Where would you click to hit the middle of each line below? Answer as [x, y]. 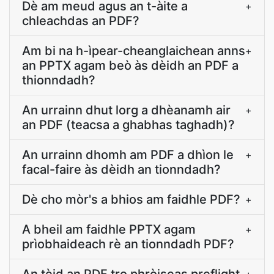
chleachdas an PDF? [81, 21]
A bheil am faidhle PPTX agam [109, 229]
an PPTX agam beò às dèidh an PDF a [130, 65]
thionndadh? [59, 80]
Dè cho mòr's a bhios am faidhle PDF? [131, 199]
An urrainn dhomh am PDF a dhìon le [128, 155]
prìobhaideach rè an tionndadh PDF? [128, 244]
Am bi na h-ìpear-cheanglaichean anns [134, 51]
